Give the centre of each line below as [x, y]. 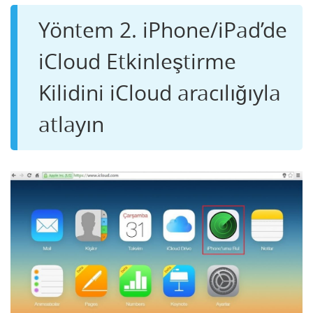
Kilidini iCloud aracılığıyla [160, 93]
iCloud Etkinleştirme [137, 62]
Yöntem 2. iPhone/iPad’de [163, 30]
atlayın [71, 125]
